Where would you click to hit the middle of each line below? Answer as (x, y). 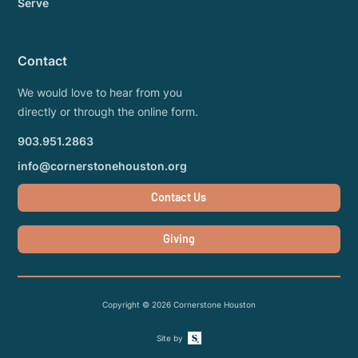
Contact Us (179, 197)
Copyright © (127, 305)
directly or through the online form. (108, 112)
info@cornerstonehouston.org (103, 165)
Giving (179, 239)
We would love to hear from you (100, 93)
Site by (170, 338)
